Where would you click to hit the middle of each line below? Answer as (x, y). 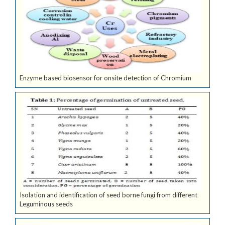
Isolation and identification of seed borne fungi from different (108, 195)
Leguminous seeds (46, 204)
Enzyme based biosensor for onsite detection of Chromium (105, 78)
